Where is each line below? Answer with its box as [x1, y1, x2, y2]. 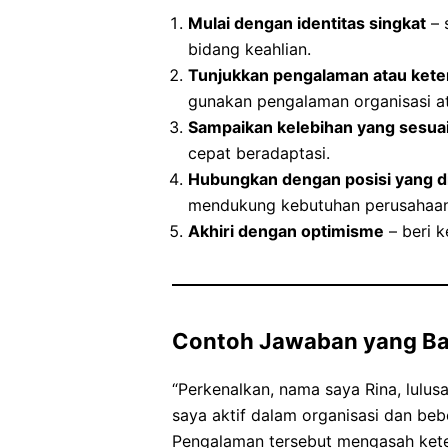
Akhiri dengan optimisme [188, 221, 384, 242]
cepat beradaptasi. [188, 143, 330, 164]
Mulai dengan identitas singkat [188, 13, 426, 34]
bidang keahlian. [188, 39, 311, 60]
